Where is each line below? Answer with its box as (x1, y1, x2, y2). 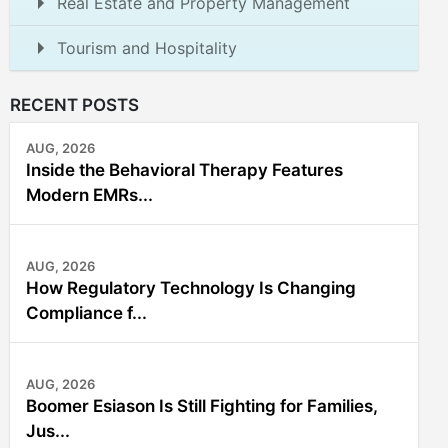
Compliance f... (26, 303, 147, 323)
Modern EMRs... (26, 185, 153, 205)
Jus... (26, 421, 70, 441)
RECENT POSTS (10, 95, 139, 115)
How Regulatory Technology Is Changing (26, 278, 356, 298)
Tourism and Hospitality (57, 38, 237, 58)
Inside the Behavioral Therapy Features (26, 160, 343, 180)
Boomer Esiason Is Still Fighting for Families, (26, 396, 378, 416)
